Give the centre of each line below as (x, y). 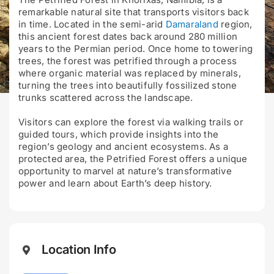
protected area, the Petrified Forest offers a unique (133, 159)
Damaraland (192, 24)
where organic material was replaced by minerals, (129, 73)
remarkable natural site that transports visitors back (133, 12)
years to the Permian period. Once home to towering (135, 49)
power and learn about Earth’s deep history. (115, 183)
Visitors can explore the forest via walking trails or (131, 122)
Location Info (79, 250)
